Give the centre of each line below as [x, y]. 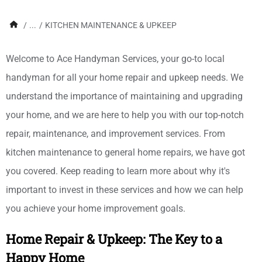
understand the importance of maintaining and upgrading [124, 96]
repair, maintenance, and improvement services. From [116, 134]
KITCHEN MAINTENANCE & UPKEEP [111, 25]
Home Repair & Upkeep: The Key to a [114, 239]
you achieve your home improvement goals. [96, 209]
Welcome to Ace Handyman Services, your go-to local [115, 59]
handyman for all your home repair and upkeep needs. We [125, 78]
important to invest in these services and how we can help [125, 190]
